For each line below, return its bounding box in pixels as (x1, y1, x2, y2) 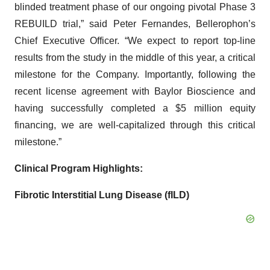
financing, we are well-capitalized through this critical (14, 120, 256, 130)
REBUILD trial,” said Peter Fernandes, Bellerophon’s (14, 19, 256, 29)
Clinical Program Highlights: (14, 163, 143, 174)
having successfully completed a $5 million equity (14, 103, 256, 113)
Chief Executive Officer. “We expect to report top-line (14, 36, 256, 46)
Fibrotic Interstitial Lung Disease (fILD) (14, 190, 189, 200)
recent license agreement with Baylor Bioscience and (14, 86, 256, 96)
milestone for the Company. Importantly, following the (14, 69, 256, 80)
